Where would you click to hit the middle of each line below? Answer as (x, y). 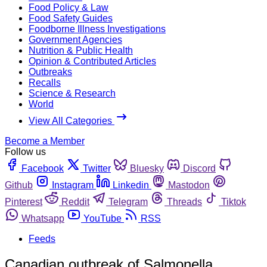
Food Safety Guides (71, 18)
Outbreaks (50, 72)
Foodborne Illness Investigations (97, 29)
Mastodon (189, 185)
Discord (199, 168)
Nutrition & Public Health (81, 50)
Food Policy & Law (69, 7)
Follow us (25, 151)
